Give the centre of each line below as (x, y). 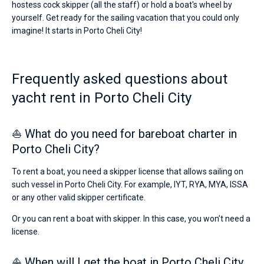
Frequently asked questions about (120, 79)
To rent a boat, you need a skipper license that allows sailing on (128, 171)
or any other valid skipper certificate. (79, 197)
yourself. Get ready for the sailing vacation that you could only (126, 18)
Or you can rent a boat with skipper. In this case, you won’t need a (131, 219)
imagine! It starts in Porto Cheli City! (77, 31)
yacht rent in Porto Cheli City (102, 98)
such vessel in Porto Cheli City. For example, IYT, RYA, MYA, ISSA (130, 184)
